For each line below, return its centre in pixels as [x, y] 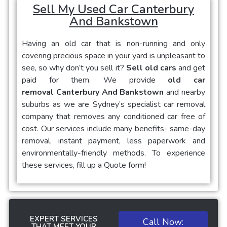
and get [191, 68]
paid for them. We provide [95, 80]
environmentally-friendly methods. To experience [113, 153]
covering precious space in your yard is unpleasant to [113, 55]
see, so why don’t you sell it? [73, 68]
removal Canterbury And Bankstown [94, 92]
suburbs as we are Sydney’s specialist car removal [113, 104]
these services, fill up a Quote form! [84, 165]
